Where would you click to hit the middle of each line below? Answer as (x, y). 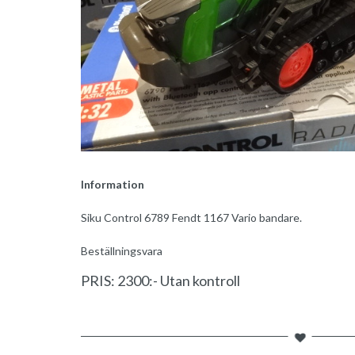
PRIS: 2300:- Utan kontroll (160, 280)
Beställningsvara (122, 250)
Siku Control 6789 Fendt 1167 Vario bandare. (191, 217)
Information (113, 184)
